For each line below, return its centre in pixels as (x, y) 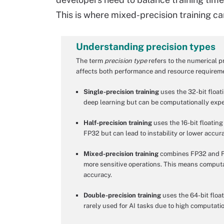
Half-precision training (118, 122)
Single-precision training (121, 91)
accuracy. (98, 174)
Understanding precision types (146, 46)
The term (90, 61)
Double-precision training (122, 195)
